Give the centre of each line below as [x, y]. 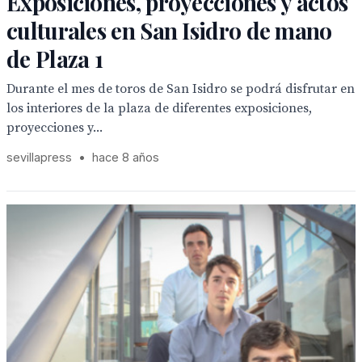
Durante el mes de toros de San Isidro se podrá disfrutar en [181, 89]
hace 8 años [126, 157]
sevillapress [39, 157]
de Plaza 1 [55, 59]
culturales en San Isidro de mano [169, 30]
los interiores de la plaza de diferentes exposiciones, [159, 108]
